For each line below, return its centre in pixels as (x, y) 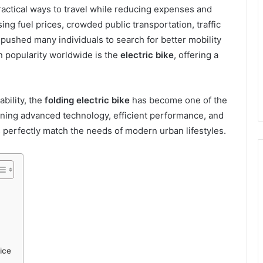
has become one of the (178, 100)
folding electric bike (87, 100)
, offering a (196, 55)
